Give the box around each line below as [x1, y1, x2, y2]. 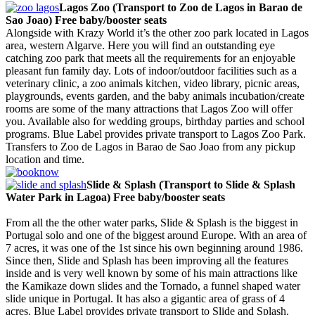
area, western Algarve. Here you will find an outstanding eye [6, 39, 275, 51]
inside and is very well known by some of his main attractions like [6, 266, 297, 279]
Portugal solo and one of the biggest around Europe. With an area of [6, 229, 307, 241]
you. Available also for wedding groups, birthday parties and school [6, 115, 304, 127]
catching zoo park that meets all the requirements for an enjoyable [6, 51, 295, 64]
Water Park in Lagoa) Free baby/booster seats [6, 191, 225, 203]
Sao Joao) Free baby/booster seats [6, 13, 167, 26]
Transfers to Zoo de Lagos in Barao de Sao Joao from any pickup [6, 140, 295, 153]
